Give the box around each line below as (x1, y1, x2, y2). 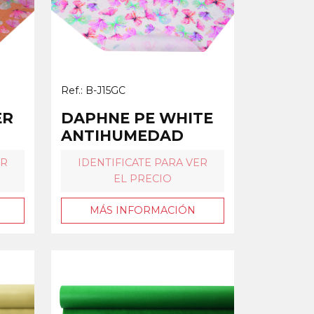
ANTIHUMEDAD (61, 126, 184, 144)
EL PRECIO (114, 172, 172, 185)
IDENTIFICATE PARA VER (78, 156, 207, 169)
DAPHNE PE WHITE (61, 109, 213, 127)
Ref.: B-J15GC (61, 83, 125, 97)
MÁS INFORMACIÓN (90, 203, 196, 217)
